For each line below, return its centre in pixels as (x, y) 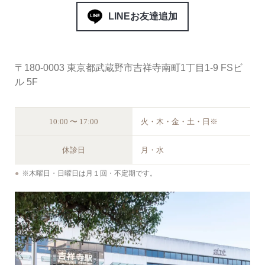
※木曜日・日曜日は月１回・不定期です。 (89, 174)
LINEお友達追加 (143, 17)
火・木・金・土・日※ (179, 122)
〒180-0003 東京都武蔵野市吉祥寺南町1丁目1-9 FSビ (129, 68)
